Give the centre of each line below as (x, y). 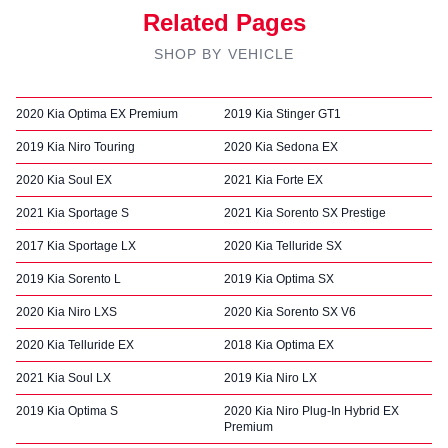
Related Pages (224, 22)
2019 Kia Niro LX (270, 378)
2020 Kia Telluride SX (283, 246)
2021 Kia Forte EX (273, 180)
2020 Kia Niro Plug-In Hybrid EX (311, 411)
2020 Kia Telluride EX (75, 345)
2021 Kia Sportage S (72, 213)
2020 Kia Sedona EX (281, 147)
